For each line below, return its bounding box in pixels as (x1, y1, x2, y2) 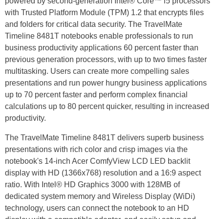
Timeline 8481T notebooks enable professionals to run (5, 32, 193, 41)
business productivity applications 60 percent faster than (5, 44, 198, 52)
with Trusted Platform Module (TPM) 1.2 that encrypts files (5, 8, 204, 17)
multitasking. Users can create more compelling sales (5, 67, 189, 76)
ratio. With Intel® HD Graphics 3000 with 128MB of (5, 180, 180, 189)
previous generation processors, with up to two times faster (5, 55, 207, 64)
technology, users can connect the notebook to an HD (5, 204, 189, 213)
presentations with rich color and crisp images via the (5, 145, 188, 154)
